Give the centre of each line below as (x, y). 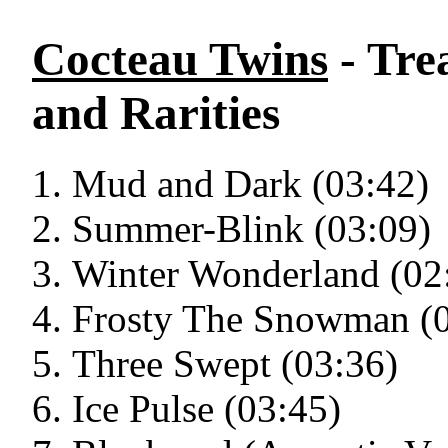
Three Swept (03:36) (235, 364)
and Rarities (156, 113)
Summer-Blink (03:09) (251, 229)
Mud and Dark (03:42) (250, 184)
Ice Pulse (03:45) (206, 409)
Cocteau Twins (180, 59)
